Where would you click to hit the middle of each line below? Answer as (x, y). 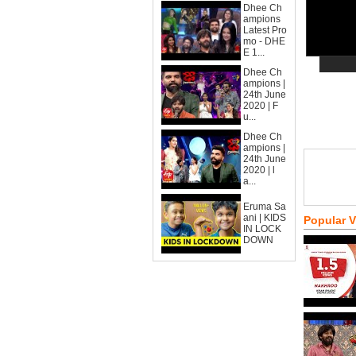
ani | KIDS (265, 218)
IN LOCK (262, 229)
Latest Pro (265, 30)
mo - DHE (264, 41)
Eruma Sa (265, 207)
